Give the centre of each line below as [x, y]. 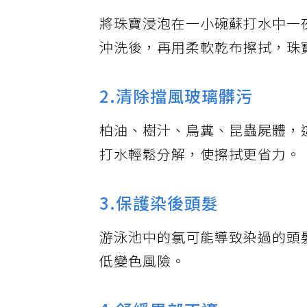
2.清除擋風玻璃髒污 [177, 104]
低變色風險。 [143, 269]
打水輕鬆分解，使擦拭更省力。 [201, 162]
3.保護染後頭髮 [160, 211]
